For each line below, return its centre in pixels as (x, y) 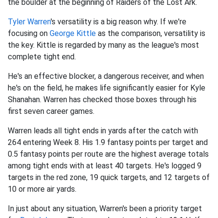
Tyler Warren (29, 22)
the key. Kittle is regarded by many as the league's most (103, 45)
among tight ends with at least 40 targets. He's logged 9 (105, 166)
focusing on (29, 34)
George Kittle (73, 34)
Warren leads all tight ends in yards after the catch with (103, 131)
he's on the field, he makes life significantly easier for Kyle (107, 88)
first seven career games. (52, 111)
